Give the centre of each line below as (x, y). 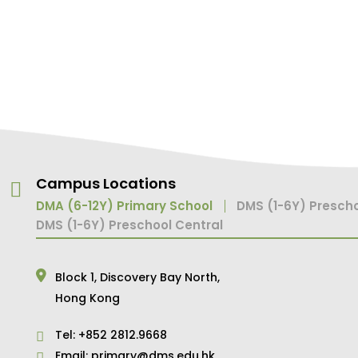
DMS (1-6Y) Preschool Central (130, 225)
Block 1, (76, 278)
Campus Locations (106, 184)
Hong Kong (88, 298)
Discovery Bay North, (160, 278)
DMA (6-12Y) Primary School (125, 206)
